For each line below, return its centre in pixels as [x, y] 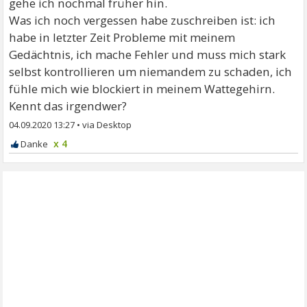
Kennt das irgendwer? [68, 106]
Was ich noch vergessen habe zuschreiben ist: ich [143, 20]
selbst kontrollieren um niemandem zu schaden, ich [151, 71]
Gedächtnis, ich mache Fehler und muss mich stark [148, 54]
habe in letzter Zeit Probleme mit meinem [122, 37]
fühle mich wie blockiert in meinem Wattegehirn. [142, 88]
